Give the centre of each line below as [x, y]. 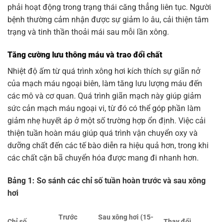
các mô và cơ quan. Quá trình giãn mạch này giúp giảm [104, 96]
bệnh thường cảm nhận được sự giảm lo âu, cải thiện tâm [108, 20]
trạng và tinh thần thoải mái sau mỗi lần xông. [88, 32]
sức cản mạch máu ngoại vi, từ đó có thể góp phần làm [104, 109]
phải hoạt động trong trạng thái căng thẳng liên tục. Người [109, 7]
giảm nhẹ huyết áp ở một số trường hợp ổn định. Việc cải [107, 121]
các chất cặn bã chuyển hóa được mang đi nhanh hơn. [103, 158]
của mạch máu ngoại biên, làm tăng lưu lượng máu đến [105, 84]
